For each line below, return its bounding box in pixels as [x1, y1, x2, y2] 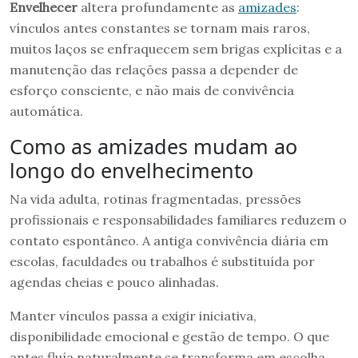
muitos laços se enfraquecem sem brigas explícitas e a [10, 40, 342, 57]
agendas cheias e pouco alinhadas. [10, 273, 219, 290]
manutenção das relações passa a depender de [10, 61, 298, 78]
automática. [10, 102, 83, 119]
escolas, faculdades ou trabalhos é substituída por [10, 253, 315, 269]
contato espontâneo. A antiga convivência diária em [10, 232, 328, 249]
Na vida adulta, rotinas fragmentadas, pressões [10, 190, 301, 207]
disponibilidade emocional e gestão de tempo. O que [10, 328, 329, 344]
